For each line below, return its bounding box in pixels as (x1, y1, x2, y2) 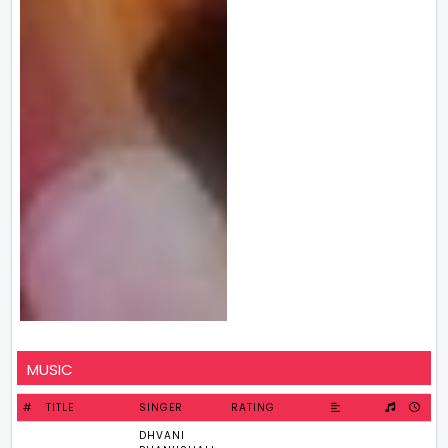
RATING (231, 400, 276, 415)
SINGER (139, 400, 184, 415)
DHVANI (139, 428, 186, 443)
